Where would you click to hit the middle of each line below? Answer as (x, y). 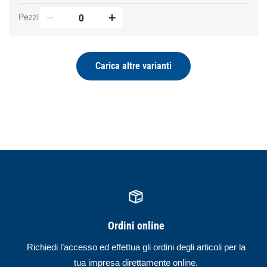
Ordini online (136, 226)
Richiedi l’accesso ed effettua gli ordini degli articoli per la (136, 247)
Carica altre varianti (133, 66)
